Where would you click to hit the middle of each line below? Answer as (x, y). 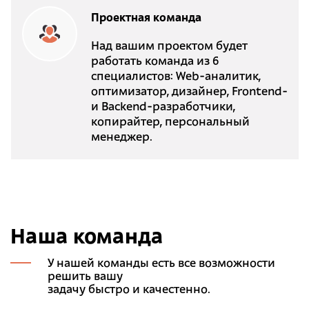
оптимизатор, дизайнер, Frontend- (189, 93)
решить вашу (85, 277)
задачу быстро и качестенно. (129, 290)
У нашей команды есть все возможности (161, 264)
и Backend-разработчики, (163, 108)
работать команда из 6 (155, 62)
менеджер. (121, 138)
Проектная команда (146, 19)
